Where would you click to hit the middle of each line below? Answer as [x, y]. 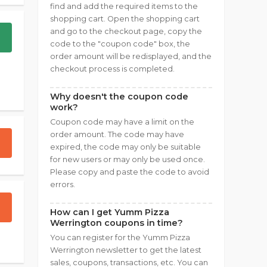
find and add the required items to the [124, 6]
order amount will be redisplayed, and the [131, 56]
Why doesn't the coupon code [119, 97]
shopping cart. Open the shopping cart [125, 19]
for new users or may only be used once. [128, 159]
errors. [63, 184]
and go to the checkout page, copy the [126, 31]
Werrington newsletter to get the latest [126, 250]
